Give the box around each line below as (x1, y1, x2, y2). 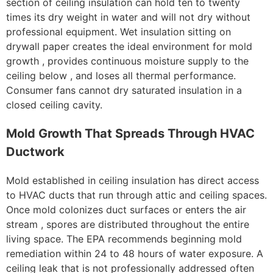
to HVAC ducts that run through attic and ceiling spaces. (6, 188, 267, 201)
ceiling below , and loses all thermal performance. (6, 69, 236, 82)
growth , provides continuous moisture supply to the (6, 54, 249, 67)
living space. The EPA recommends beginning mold (6, 232, 242, 245)
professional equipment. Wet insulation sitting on (6, 25, 231, 38)
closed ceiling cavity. (6, 98, 102, 111)
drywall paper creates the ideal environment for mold (6, 40, 252, 52)
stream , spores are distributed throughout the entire (6, 218, 249, 230)
